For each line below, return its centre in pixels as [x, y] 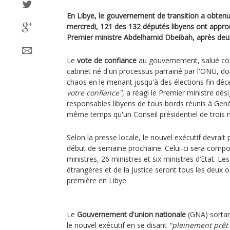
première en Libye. [97, 180]
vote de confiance [107, 60]
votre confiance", [95, 93]
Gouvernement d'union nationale [131, 214]
